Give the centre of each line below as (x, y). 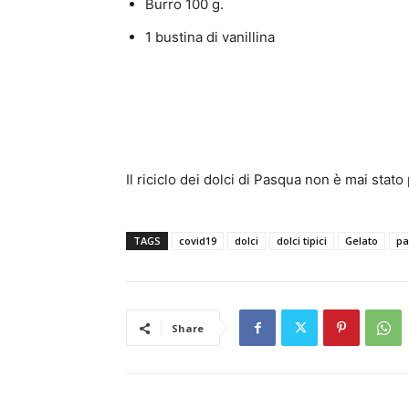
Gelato (362, 241)
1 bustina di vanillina (210, 37)
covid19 (198, 241)
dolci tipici (302, 241)
